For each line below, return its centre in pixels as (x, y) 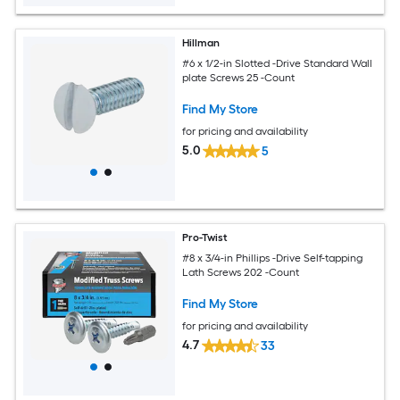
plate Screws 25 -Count (239, 77)
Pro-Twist (206, 238)
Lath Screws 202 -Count (241, 272)
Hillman (201, 43)
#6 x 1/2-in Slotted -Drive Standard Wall (278, 63)
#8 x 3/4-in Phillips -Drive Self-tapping (273, 258)
